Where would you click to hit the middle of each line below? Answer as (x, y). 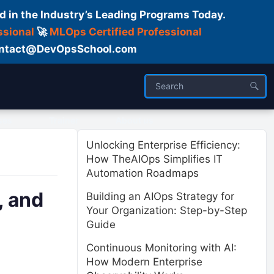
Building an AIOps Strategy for (160, 196)
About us (135, 120)
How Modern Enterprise (144, 262)
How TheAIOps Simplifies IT (154, 159)
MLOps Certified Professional (125, 32)
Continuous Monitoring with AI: (161, 248)
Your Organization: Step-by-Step (167, 210)
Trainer (64, 120)
